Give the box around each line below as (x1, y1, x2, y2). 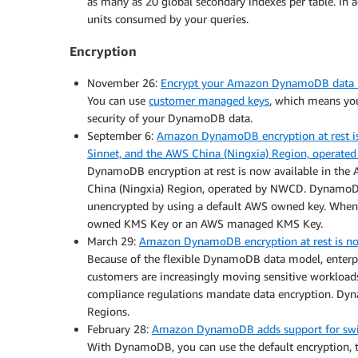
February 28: (87, 322, 152, 336)
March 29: (87, 234, 139, 249)
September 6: (87, 129, 157, 143)
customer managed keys (149, 93, 269, 108)
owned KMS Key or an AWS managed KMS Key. (87, 217, 323, 231)
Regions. (87, 304, 129, 319)
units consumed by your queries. (87, 11, 249, 26)
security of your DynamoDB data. (87, 111, 253, 125)
